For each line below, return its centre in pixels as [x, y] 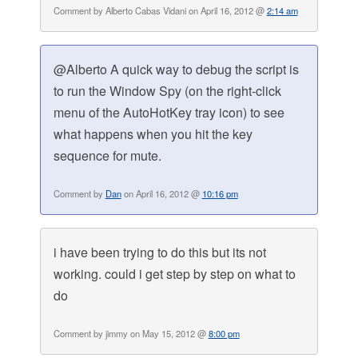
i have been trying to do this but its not [159, 253]
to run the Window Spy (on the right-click [167, 91]
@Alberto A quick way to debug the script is [176, 70]
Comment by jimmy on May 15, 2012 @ [131, 334]
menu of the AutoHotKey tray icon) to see [169, 113]
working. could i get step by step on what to [174, 274]
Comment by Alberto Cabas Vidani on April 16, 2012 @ [160, 11]
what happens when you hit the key [153, 134]
